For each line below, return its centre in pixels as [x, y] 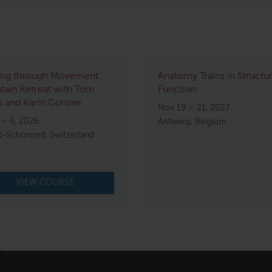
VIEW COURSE [45, 182]
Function [177, 90]
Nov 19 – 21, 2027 [194, 108]
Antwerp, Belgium [192, 122]
